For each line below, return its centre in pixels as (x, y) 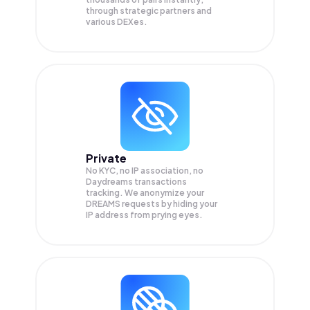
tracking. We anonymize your (145, 193)
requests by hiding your (170, 204)
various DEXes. (117, 22)
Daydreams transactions (136, 182)
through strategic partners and (149, 11)
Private (106, 158)
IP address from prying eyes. (144, 215)
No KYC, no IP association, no (145, 171)
